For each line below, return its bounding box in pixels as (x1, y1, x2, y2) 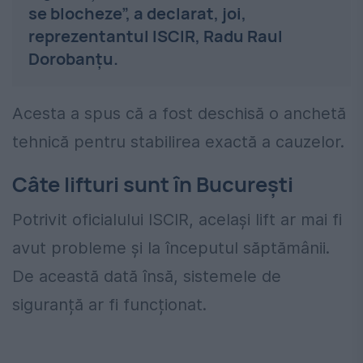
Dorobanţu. (28, 47, 118, 70)
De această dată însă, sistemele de (12, 266, 281, 286)
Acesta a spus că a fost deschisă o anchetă (12, 103, 346, 123)
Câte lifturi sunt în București (12, 169, 293, 199)
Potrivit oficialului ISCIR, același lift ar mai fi (12, 209, 342, 229)
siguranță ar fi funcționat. (12, 294, 207, 314)
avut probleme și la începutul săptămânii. (12, 237, 330, 258)
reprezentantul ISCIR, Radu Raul (28, 24, 283, 47)
